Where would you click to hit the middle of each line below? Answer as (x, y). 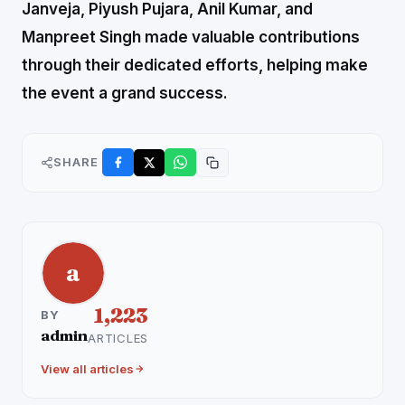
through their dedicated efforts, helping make (195, 65)
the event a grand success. (125, 93)
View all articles (87, 368)
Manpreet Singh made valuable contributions (191, 37)
